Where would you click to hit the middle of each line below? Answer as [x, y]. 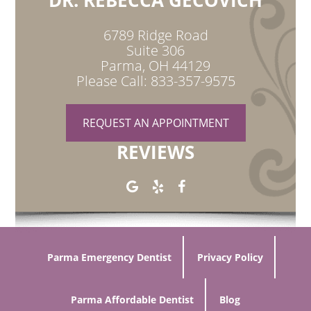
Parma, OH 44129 [155, 66]
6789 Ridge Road [155, 35]
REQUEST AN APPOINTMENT [155, 123]
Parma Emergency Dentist [109, 257]
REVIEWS [155, 152]
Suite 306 [155, 50]
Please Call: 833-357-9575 [155, 81]
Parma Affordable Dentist [132, 300]
